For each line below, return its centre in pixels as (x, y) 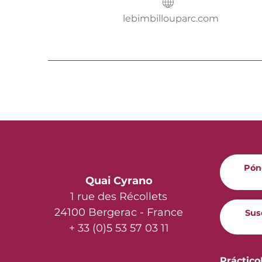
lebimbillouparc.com (171, 19)
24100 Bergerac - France (119, 213)
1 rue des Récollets (119, 197)
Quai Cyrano (119, 181)
